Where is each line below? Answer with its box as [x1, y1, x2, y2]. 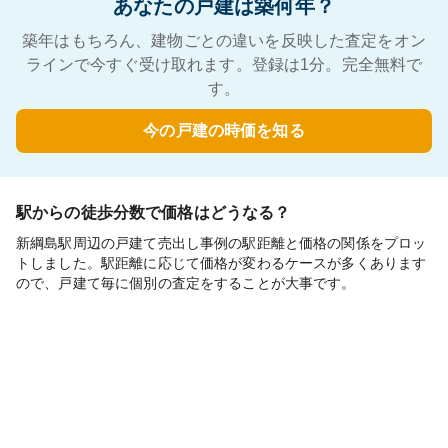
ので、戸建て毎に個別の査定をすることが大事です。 [16, 275, 356, 291]
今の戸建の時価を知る [143, 121, 305, 140]
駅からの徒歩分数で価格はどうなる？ [16, 204, 291, 221]
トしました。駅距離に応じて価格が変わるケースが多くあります [16, 255, 427, 271]
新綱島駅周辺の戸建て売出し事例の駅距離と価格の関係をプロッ [16, 235, 427, 251]
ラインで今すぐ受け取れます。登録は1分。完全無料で [25, 56, 423, 73]
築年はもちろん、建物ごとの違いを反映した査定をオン [22, 32, 426, 49]
